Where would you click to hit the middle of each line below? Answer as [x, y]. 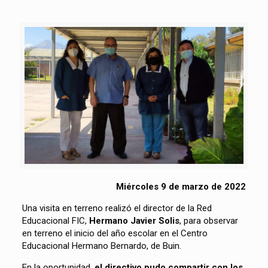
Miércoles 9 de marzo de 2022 [181, 186]
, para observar [208, 220]
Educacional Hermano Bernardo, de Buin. [101, 246]
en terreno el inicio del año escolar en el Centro [115, 233]
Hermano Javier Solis [134, 220]
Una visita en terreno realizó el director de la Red [117, 208]
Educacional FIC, [55, 220]
